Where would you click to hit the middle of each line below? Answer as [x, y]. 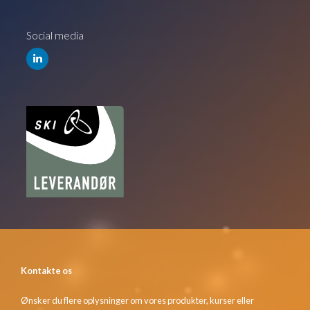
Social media [55, 35]
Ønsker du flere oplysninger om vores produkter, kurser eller [137, 300]
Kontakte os [46, 270]
